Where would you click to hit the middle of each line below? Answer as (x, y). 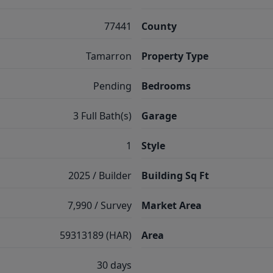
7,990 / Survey (100, 205)
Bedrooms (166, 86)
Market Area (172, 205)
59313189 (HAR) (96, 235)
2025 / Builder (100, 175)
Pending (112, 86)
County (159, 26)
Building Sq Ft (175, 175)
